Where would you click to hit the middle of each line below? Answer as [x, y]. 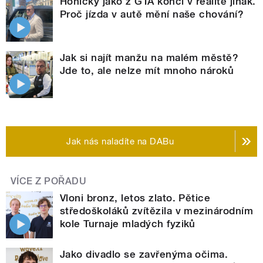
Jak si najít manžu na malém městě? [149, 57]
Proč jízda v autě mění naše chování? [152, 14]
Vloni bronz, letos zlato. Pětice [135, 198]
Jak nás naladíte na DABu [120, 141]
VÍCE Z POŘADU [49, 181]
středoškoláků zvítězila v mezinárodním [157, 210]
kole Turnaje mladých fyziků [128, 223]
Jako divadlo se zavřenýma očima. [144, 254]
